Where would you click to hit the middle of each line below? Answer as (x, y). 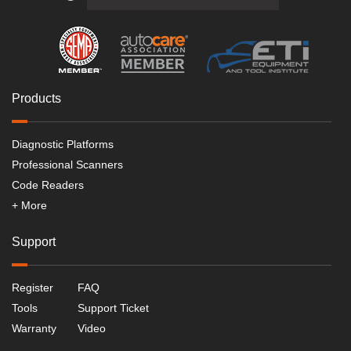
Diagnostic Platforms (63, 145)
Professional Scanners (67, 165)
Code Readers (48, 185)
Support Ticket (113, 308)
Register (33, 288)
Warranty (34, 329)
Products (36, 99)
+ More (29, 206)
